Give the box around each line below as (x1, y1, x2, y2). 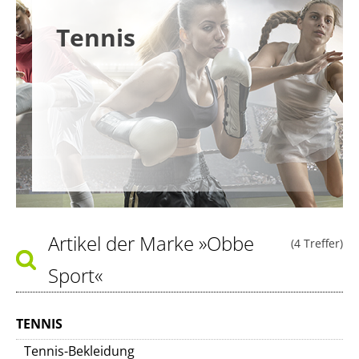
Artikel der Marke (48, 230, 199, 256)
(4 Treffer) (291, 236, 343, 251)
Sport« (48, 262, 103, 288)
